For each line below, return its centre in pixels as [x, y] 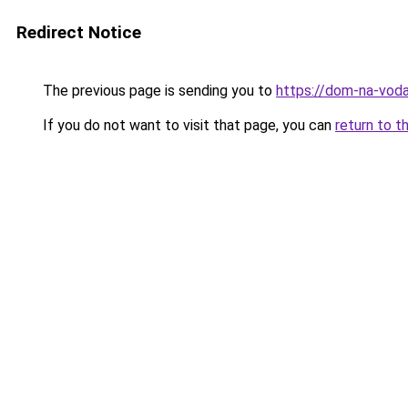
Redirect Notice [79, 32]
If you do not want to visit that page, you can [187, 125]
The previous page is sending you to [158, 91]
